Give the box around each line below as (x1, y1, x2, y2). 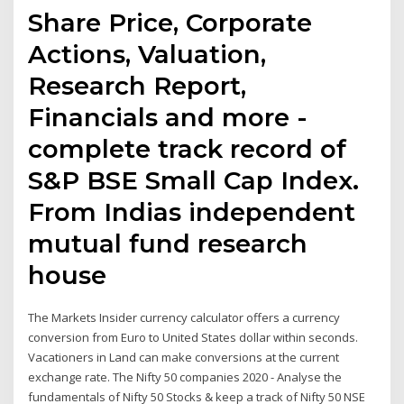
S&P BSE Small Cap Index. (28, 165, 360, 197)
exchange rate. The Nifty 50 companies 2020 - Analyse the (28, 369, 343, 386)
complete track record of (28, 133, 347, 165)
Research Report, (28, 70, 247, 102)
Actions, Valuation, (28, 39, 267, 70)
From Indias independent (28, 197, 356, 228)
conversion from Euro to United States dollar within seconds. (28, 329, 359, 346)
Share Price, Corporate (28, 7, 313, 39)
